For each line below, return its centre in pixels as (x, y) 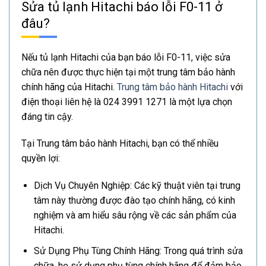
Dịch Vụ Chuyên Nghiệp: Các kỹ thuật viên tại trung (137, 186)
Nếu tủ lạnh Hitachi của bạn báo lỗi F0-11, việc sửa (126, 57)
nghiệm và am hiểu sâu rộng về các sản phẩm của (135, 216)
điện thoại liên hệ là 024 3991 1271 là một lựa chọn (127, 102)
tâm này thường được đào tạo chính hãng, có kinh (134, 201)
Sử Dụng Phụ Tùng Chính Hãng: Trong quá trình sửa (138, 251)
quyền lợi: (41, 159)
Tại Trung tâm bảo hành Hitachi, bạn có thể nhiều (120, 144)
